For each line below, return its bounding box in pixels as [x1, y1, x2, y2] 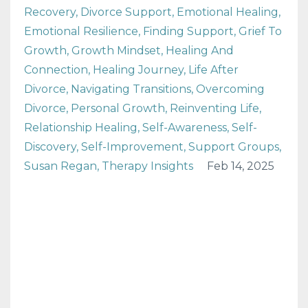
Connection [24, 63, 88, 76]
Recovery [24, 5, 76, 19]
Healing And [166, 44, 234, 57]
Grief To [239, 25, 282, 38]
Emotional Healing [177, 5, 278, 19]
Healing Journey [93, 63, 184, 76]
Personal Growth [71, 102, 165, 115]
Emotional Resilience [24, 25, 138, 38]
